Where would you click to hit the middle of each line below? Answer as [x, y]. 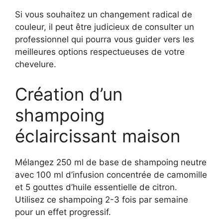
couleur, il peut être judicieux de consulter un [105, 27]
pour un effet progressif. [63, 212]
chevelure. [36, 64]
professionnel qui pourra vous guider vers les [105, 39]
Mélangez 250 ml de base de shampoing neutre [111, 162]
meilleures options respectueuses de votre [100, 52]
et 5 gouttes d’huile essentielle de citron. [96, 187]
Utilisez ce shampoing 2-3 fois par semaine [102, 199]
